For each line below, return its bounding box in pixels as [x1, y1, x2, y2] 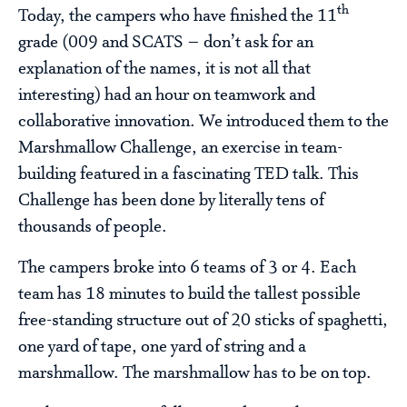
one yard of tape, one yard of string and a [18, 337, 306, 358]
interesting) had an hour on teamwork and [18, 85, 315, 106]
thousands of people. [18, 217, 167, 238]
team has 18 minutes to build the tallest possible [18, 284, 361, 305]
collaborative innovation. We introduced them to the [18, 112, 389, 133]
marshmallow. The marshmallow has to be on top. [18, 363, 372, 384]
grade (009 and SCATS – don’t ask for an [18, 33, 313, 54]
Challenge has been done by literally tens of [18, 191, 324, 212]
